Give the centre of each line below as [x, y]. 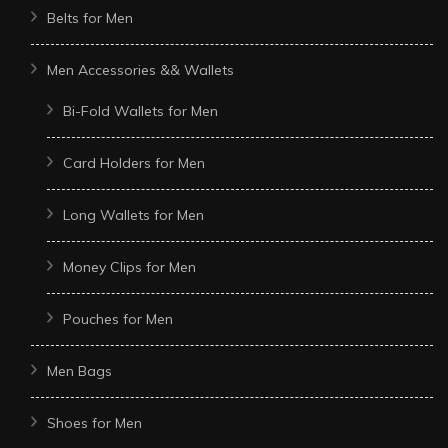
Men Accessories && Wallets [140, 69]
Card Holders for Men [134, 162]
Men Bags [79, 370]
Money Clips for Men [129, 266]
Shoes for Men [94, 422]
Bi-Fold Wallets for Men [140, 110]
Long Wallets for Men [133, 214]
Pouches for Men [118, 318]
